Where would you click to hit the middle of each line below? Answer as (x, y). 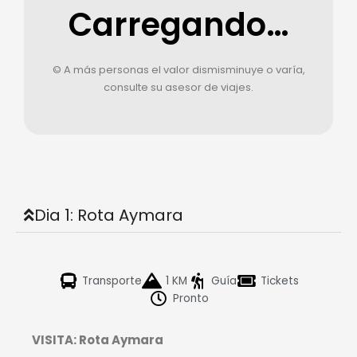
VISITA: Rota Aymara (98, 339)
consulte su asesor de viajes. (178, 87)
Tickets (280, 280)
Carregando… (178, 24)
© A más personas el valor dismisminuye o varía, (178, 69)
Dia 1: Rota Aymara (109, 215)
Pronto (190, 298)
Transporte (112, 280)
